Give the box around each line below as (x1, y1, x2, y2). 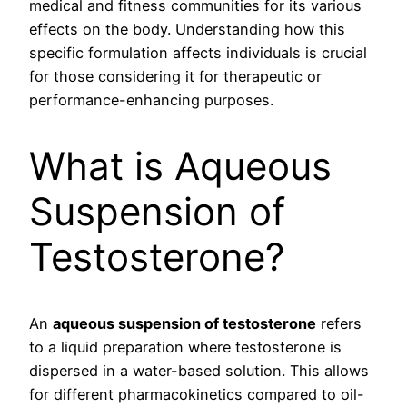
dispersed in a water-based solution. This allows (29, 361, 369, 380)
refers (316, 313, 362, 333)
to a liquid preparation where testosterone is (29, 337, 342, 356)
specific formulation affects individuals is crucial (29, 44, 367, 63)
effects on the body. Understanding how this (29, 20, 345, 39)
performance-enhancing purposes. (29, 91, 273, 110)
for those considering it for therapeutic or (29, 67, 322, 86)
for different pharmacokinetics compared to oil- (29, 384, 364, 403)
